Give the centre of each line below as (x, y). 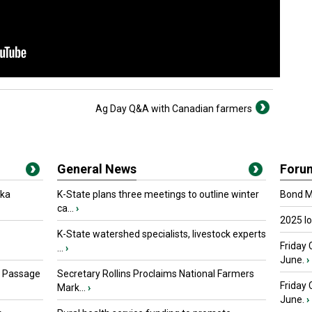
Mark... (71, 288)
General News (97, 169)
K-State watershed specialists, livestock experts (162, 234)
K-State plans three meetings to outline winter (158, 194)
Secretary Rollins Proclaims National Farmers (156, 274)
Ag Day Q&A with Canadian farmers (174, 109)
